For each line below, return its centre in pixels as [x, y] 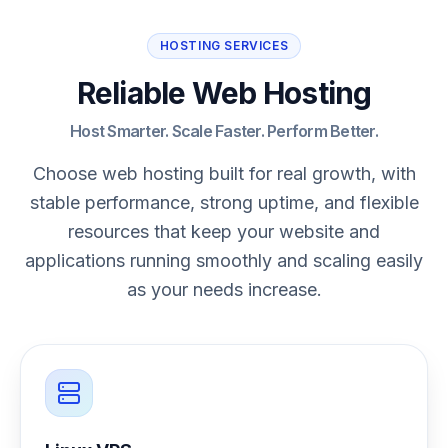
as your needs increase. [224, 289]
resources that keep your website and [224, 231]
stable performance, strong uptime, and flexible [224, 202]
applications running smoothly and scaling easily [224, 260]
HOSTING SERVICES [224, 45]
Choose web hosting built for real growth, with [224, 173]
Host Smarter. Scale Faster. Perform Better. [224, 131]
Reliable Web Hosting [224, 93]
